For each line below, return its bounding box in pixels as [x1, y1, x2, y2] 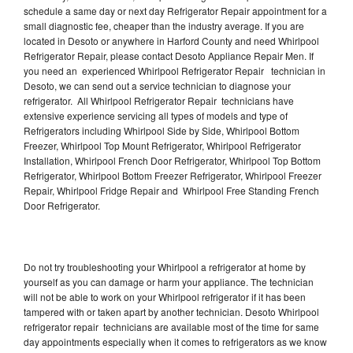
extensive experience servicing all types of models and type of [24, 108, 288, 122]
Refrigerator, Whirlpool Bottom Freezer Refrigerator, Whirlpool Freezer [24, 168, 321, 182]
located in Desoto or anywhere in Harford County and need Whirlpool [24, 33, 319, 47]
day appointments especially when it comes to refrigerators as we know [24, 334, 327, 348]
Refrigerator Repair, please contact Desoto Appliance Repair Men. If [24, 48, 314, 62]
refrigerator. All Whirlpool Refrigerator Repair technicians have [24, 93, 294, 107]
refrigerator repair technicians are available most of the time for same [24, 319, 319, 333]
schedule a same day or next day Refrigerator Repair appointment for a [24, 3, 327, 17]
